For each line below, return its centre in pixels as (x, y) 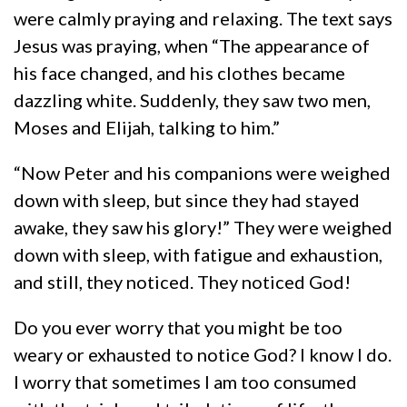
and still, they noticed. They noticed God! (182, 281)
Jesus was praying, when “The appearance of (192, 45)
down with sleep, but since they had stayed (187, 199)
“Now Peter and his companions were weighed (202, 172)
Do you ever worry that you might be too (178, 327)
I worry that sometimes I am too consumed (185, 381)
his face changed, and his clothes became (179, 72)
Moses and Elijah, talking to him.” (147, 127)
